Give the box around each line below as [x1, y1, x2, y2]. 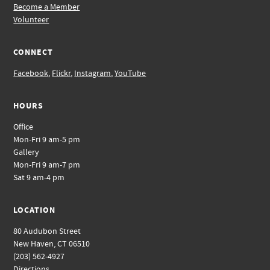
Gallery [13, 147, 40, 158]
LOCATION [13, 204, 56, 216]
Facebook [13, 68, 49, 79]
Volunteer [13, 14, 49, 25]
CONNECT [13, 46, 54, 58]
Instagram [74, 68, 111, 79]
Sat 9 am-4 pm [13, 172, 65, 183]
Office [13, 122, 34, 133]
